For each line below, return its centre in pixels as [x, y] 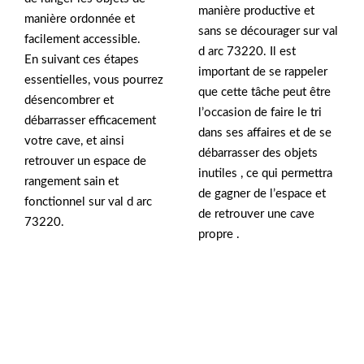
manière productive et [256, 11]
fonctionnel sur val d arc [88, 201]
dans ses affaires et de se [265, 132]
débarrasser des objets [258, 153]
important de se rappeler [263, 71]
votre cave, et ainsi [74, 141]
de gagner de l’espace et [262, 193]
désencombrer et [69, 100]
